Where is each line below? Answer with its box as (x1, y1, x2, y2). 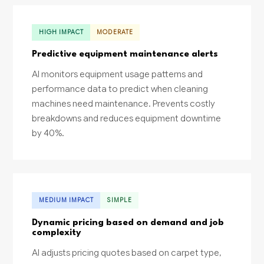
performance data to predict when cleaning (32, 83, 209, 95)
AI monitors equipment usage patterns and (32, 68, 203, 80)
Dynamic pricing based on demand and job (32, 217, 225, 227)
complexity (32, 227, 82, 237)
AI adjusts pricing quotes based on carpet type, (32, 246, 222, 258)
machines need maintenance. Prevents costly (32, 98, 216, 110)
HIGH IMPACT (38, 28, 84, 36)
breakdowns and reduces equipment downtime (32, 113, 222, 124)
